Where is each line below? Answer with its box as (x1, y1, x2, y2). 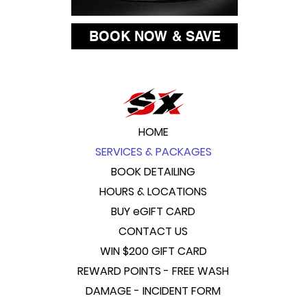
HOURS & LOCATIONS (99, 184, 207, 199)
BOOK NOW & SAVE (88, 28, 221, 45)
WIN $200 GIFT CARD (99, 243, 207, 259)
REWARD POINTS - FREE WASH (77, 263, 229, 279)
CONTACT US (119, 223, 188, 239)
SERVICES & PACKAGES (95, 144, 212, 160)
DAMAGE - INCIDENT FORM (86, 283, 221, 299)
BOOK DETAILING (111, 164, 195, 180)
